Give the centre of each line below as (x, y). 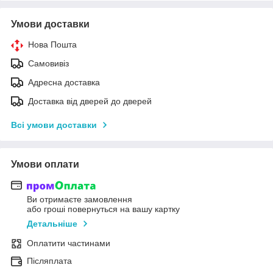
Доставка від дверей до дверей (90, 101)
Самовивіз (48, 63)
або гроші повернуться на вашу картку (103, 209)
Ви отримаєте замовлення (80, 200)
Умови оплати (45, 164)
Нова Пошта (52, 44)
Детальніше (52, 224)
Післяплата (49, 261)
